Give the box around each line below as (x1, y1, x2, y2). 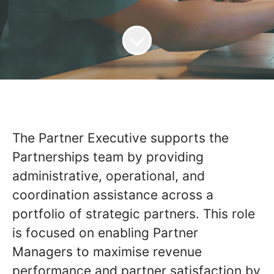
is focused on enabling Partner (12, 225, 198, 240)
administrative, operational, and (12, 168, 205, 183)
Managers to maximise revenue (12, 244, 202, 259)
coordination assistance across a (12, 187, 213, 202)
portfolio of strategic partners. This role (12, 206, 255, 221)
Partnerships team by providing (12, 149, 204, 165)
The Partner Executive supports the (12, 130, 229, 146)
